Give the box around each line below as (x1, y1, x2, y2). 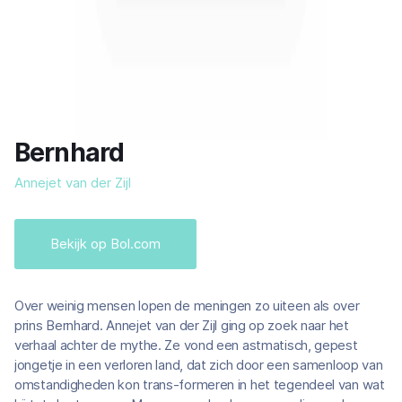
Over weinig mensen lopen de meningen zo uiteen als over (14, 297, 360, 314)
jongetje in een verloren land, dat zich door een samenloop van (14, 356, 383, 373)
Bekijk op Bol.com (50, 235, 161, 252)
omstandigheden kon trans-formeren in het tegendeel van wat (14, 376, 385, 393)
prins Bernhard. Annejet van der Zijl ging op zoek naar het (14, 317, 349, 334)
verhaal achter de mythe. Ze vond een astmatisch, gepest (14, 336, 358, 354)
